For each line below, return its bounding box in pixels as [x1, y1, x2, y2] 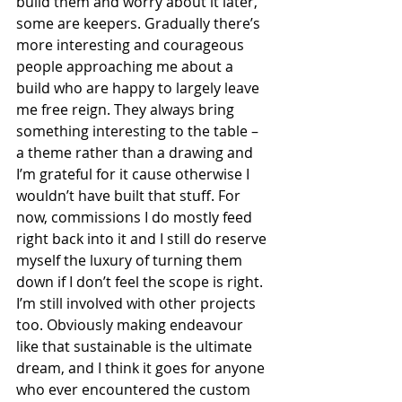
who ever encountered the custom [16, 379, 254, 399]
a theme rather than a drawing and [16, 142, 257, 162]
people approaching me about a [16, 56, 237, 76]
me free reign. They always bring [16, 99, 238, 119]
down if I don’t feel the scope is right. [16, 271, 267, 292]
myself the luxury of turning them [16, 249, 246, 270]
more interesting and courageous [16, 34, 248, 55]
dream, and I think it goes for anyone [16, 357, 268, 378]
